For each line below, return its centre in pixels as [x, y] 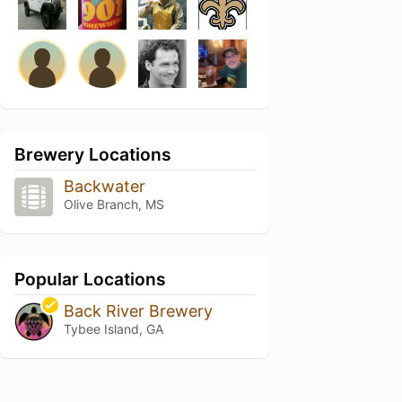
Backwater [104, 186]
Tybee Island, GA [113, 328]
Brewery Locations [93, 154]
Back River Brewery [138, 310]
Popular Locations [90, 279]
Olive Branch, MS [114, 204]
